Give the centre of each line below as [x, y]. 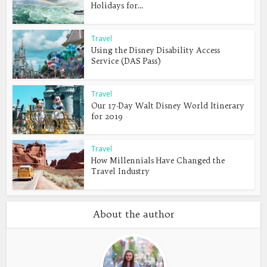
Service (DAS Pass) [126, 60]
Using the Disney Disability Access [156, 50]
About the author [133, 214]
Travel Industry [121, 171]
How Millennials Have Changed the [158, 161]
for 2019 [107, 116]
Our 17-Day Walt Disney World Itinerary [168, 105]
